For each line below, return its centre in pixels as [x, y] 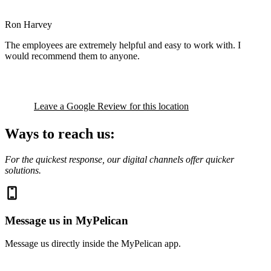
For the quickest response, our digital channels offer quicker [119, 159]
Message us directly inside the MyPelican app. [93, 244]
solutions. [23, 170]
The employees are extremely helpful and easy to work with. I [123, 45]
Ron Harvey [28, 25]
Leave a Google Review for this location [111, 106]
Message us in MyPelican [67, 220]
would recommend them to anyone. [72, 56]
